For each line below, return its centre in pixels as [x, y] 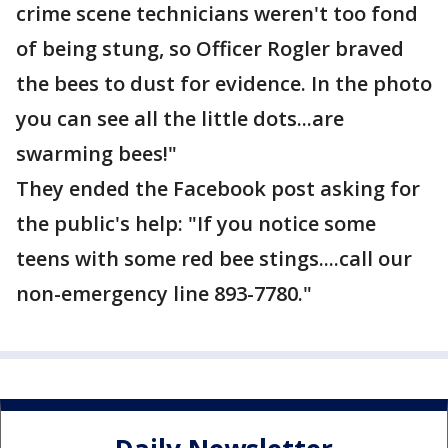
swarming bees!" [99, 154]
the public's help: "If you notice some [196, 224]
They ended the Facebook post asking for [218, 189]
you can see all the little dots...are [180, 119]
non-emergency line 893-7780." [164, 294]
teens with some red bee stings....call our [214, 259]
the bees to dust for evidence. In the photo [224, 84]
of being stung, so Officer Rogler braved [210, 49]
